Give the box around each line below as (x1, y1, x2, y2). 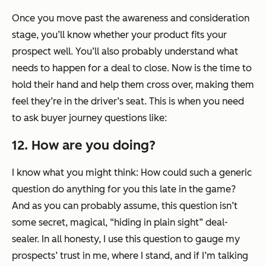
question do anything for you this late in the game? (12, 183, 236, 195)
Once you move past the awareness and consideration (12, 12, 249, 24)
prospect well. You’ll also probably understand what (12, 46, 238, 58)
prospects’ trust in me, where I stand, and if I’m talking (12, 250, 248, 262)
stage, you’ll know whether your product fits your (12, 29, 227, 41)
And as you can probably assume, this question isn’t (12, 200, 237, 212)
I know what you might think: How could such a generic (12, 167, 252, 179)
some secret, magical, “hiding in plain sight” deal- (12, 217, 228, 229)
